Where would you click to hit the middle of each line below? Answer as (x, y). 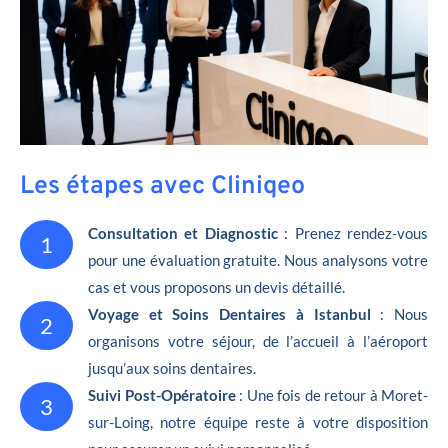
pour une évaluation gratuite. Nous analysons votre (258, 259)
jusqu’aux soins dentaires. (172, 367)
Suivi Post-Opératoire (163, 394)
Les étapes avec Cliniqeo (162, 186)
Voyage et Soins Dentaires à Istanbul (229, 313)
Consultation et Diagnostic (183, 232)
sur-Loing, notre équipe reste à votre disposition (258, 421)
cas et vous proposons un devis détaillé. (216, 286)
